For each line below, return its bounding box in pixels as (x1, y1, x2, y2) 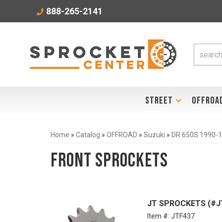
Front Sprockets (51, 149, 168, 172)
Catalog (76, 131, 100, 139)
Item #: (147, 212, 171, 220)
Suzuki (144, 131, 165, 139)
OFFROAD (107, 131, 137, 139)
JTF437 (171, 212, 195, 220)
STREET (145, 95, 173, 107)
